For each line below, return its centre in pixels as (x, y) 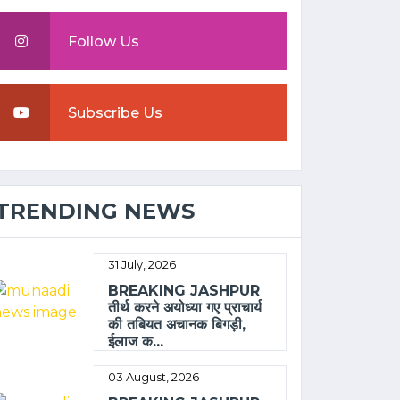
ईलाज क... (136, 341)
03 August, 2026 (154, 377)
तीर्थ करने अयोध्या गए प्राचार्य (185, 307)
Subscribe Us (115, 112)
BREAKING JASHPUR (184, 290)
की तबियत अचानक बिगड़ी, (177, 324)
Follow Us (104, 41)
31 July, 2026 (142, 264)
